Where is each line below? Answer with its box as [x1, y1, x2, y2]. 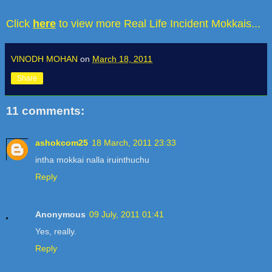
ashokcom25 [35, 137, 88, 148]
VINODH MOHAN [11, 54, 78, 64]
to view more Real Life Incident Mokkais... [56, 18, 260, 30]
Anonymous [35, 209, 86, 219]
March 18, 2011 [92, 54, 152, 64]
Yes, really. [35, 226, 76, 236]
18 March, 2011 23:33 [92, 137, 176, 148]
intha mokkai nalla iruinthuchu [35, 154, 149, 165]
